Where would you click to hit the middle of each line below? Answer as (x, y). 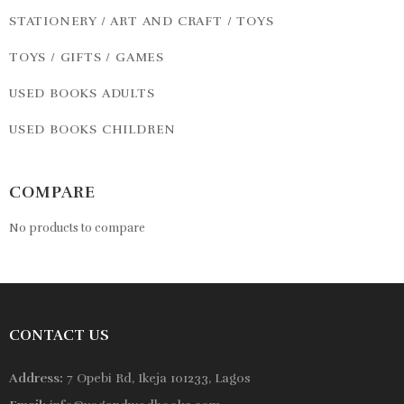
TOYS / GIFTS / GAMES (87, 57)
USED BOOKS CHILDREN (93, 129)
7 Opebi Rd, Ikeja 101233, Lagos (157, 378)
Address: (36, 378)
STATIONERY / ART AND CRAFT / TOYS (142, 21)
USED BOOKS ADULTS (82, 93)
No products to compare (77, 228)
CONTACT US (59, 335)
